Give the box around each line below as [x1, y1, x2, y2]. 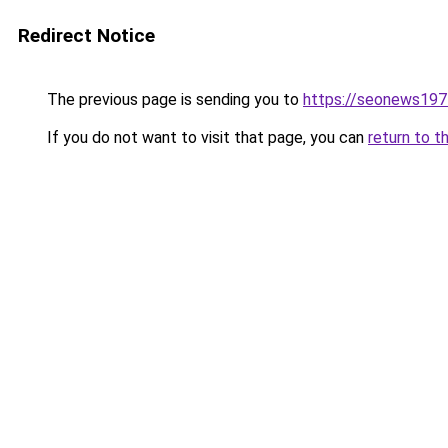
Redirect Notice [18, 24, 155, 47]
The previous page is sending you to [43, 90, 303, 109]
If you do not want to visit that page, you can [43, 128, 368, 147]
